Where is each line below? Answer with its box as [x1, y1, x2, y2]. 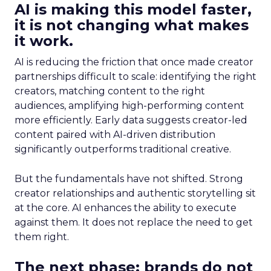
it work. [15, 32, 73, 50]
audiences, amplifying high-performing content [15, 100, 244, 111]
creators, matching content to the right [15, 85, 205, 97]
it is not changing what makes [15, 16, 249, 34]
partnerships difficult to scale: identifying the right [15, 71, 256, 82]
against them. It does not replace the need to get [15, 217, 253, 228]
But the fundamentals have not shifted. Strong [15, 173, 243, 184]
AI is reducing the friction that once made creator [15, 56, 253, 68]
